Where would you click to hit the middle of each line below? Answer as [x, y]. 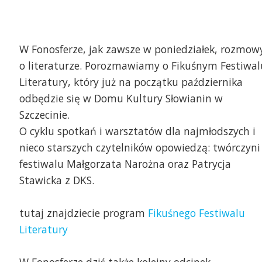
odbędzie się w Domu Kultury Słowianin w [121, 99]
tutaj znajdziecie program [83, 213]
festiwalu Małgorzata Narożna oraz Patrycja [125, 164]
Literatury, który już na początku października [131, 82]
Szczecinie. [44, 115]
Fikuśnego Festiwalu [196, 213]
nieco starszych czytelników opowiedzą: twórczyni [139, 148]
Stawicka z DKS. [56, 180]
